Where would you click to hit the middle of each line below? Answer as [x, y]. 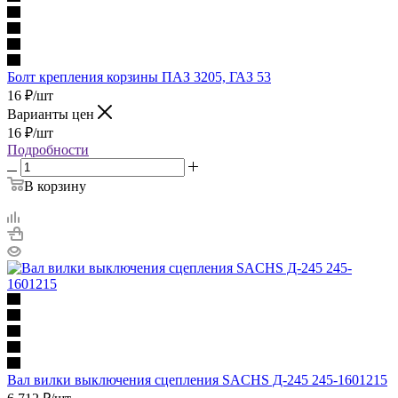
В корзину [55, 186]
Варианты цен [52, 114]
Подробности [48, 149]
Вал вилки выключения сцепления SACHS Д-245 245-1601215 [197, 379]
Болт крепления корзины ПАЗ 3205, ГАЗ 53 [139, 76]
